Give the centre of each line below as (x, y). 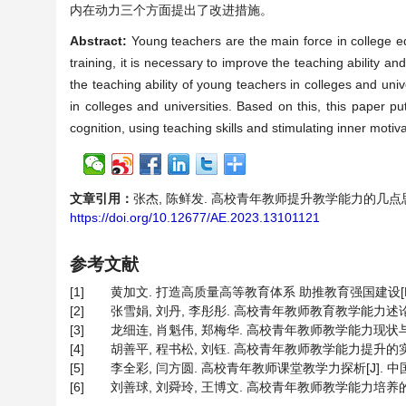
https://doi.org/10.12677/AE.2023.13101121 (195, 217)
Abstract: (101, 41)
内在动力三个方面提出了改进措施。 (171, 10)
